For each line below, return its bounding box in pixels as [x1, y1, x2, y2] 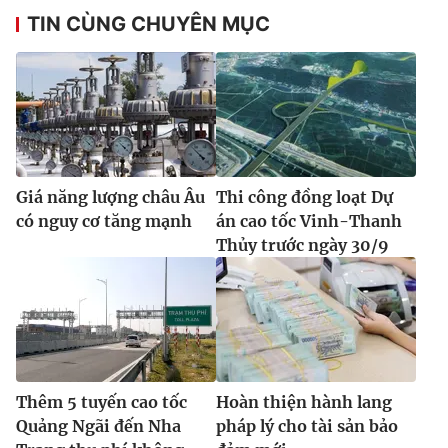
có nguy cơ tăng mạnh [16, 210, 192, 231]
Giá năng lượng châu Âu [16, 186, 205, 207]
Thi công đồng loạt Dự [216, 186, 393, 207]
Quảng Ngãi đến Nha [16, 415, 181, 436]
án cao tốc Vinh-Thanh [216, 210, 402, 231]
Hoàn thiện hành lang [216, 391, 392, 412]
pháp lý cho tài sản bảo [216, 415, 398, 436]
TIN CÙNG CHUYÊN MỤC [27, 11, 270, 36]
